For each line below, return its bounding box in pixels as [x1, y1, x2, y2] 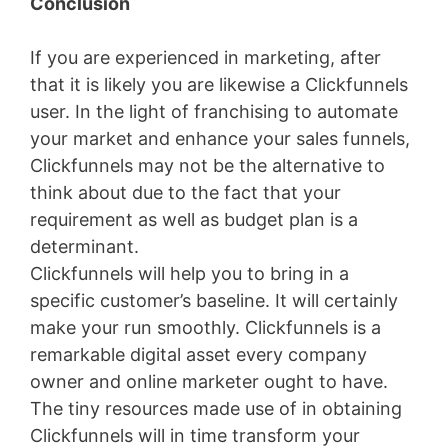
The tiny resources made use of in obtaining [30, 398, 402, 420]
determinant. [30, 236, 139, 258]
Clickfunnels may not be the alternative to [30, 155, 385, 177]
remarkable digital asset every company [30, 344, 367, 366]
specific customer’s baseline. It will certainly [30, 290, 398, 312]
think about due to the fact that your [30, 182, 341, 204]
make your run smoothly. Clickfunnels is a [30, 317, 381, 339]
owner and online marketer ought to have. [30, 371, 388, 393]
